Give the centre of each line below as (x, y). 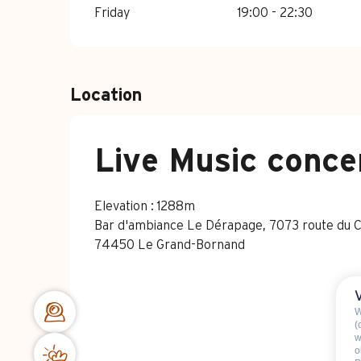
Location (106, 95)
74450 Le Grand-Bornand (170, 245)
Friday (113, 13)
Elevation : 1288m (145, 206)
